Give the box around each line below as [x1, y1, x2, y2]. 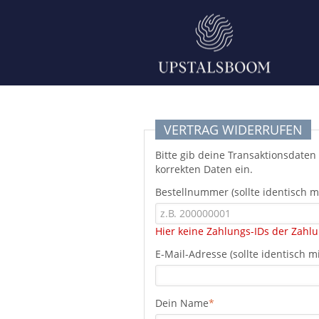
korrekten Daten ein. [155, 162, 253, 176]
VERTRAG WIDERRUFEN [164, 121, 303, 138]
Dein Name [155, 296, 209, 310]
